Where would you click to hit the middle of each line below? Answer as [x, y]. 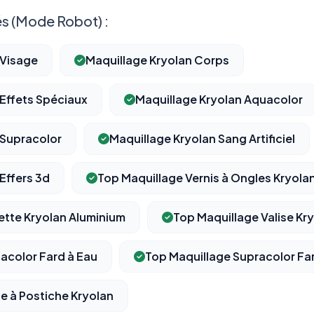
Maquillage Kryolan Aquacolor [219, 100]
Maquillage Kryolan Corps [157, 60]
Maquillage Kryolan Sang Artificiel [202, 139]
